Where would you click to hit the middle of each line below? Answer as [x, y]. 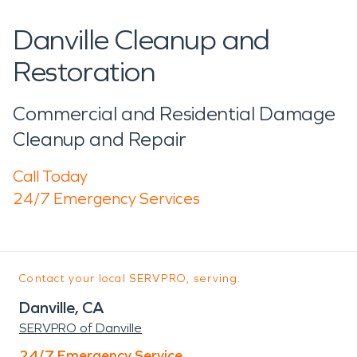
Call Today [50, 176]
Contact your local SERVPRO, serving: [130, 278]
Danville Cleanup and [142, 40]
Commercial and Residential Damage [175, 114]
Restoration [84, 72]
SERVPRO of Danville [80, 328]
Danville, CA [62, 307]
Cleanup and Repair [100, 139]
